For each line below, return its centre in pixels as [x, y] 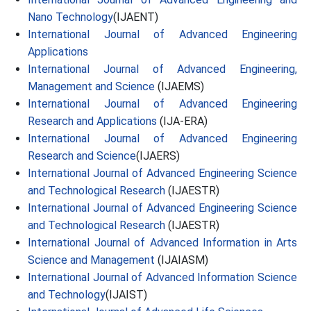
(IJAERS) [158, 156]
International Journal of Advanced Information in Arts [162, 243]
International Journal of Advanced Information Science [162, 277]
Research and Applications [92, 121]
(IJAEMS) [179, 86]
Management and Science [91, 86]
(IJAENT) [136, 17]
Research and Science [82, 156]
